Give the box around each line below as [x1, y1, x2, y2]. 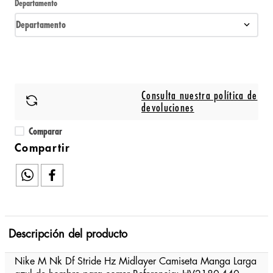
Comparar [29, 127, 63, 136]
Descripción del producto [9, 229, 127, 239]
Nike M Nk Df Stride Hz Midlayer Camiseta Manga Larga [15, 257, 257, 267]
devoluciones [141, 102, 194, 113]
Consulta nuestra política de [141, 90, 258, 101]
